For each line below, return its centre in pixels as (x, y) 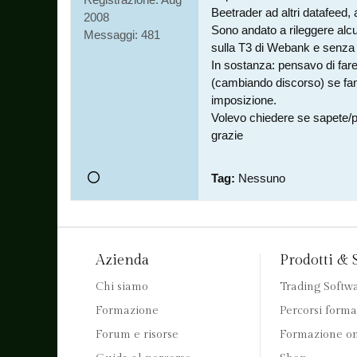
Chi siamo (122, 287)
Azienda (122, 260)
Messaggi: (111, 35)
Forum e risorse (137, 335)
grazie (227, 135)
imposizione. (244, 100)
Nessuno (262, 178)
